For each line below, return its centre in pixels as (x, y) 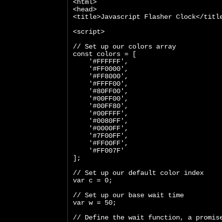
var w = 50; (95, 202)
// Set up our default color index (138, 173)
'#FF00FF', (101, 143)
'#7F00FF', (101, 136)
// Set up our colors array (124, 46)
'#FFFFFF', (101, 61)
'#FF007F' (99, 150)
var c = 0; (93, 180)
